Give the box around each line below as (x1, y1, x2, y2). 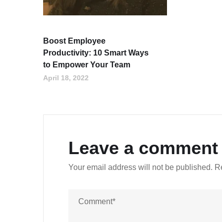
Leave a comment (68, 138, 218, 158)
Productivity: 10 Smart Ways (43, 49, 149, 57)
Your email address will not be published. (68, 163, 213, 171)
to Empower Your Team (43, 60, 130, 69)
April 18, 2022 (43, 74, 89, 82)
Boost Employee (43, 37, 106, 45)
